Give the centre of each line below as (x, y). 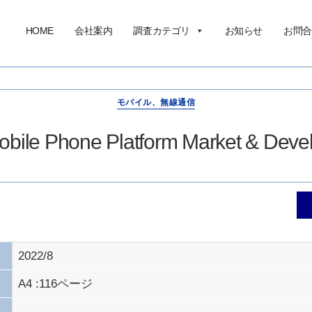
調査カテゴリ (162, 31)
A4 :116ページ (56, 283)
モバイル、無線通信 (156, 103)
